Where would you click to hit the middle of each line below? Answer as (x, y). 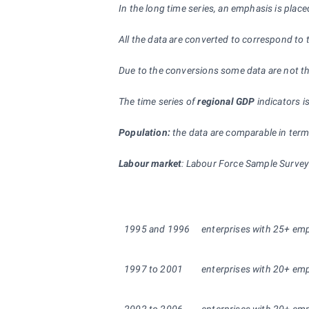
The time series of (158, 101)
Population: (144, 132)
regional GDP (226, 101)
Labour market (150, 163)
